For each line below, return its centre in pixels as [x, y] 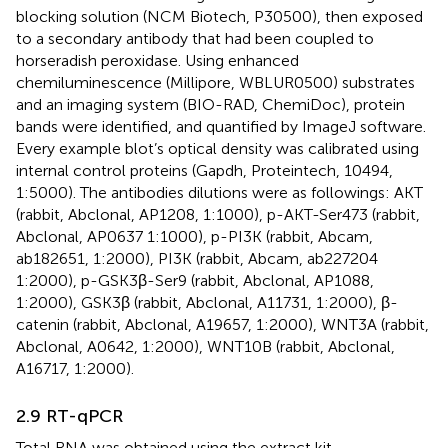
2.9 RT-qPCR [69, 415]
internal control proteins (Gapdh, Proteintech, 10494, [204, 170]
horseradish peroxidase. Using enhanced [157, 60]
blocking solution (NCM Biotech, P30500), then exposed [219, 16]
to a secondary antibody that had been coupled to [195, 38]
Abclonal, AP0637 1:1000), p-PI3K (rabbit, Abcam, [194, 236]
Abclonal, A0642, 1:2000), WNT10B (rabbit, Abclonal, [205, 346]
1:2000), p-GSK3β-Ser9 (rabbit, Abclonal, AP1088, [195, 280]
